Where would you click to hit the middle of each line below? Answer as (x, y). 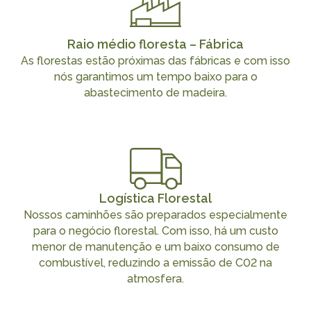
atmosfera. (155, 278)
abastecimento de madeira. (155, 92)
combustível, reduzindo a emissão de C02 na (155, 262)
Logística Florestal (155, 198)
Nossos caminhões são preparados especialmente (155, 215)
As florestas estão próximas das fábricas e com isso (155, 60)
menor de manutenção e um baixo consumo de (155, 246)
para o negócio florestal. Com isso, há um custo (155, 230)
